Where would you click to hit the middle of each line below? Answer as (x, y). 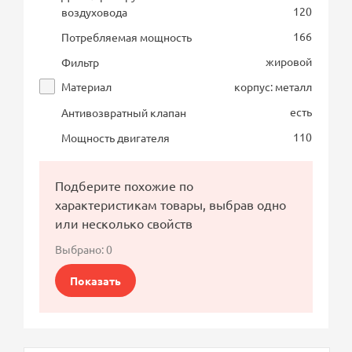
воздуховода (95, 11)
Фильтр (81, 62)
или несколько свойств (124, 223)
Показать (96, 280)
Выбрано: (81, 249)
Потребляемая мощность (127, 37)
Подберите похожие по (125, 185)
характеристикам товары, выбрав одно (171, 204)
